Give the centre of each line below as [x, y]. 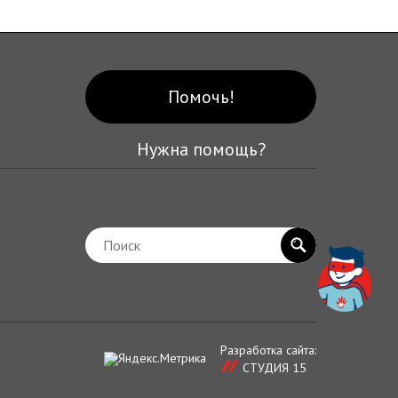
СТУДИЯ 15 [275, 367]
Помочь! [201, 96]
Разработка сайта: [268, 350]
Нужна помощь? [201, 149]
